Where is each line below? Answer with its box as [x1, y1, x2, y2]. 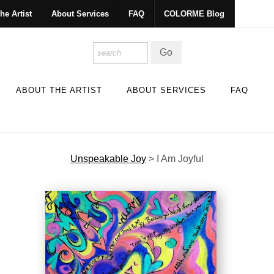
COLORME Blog [163, 9, 224, 18]
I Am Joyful [157, 153, 204, 164]
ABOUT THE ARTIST [16, 85, 102, 95]
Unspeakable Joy [70, 153, 146, 164]
